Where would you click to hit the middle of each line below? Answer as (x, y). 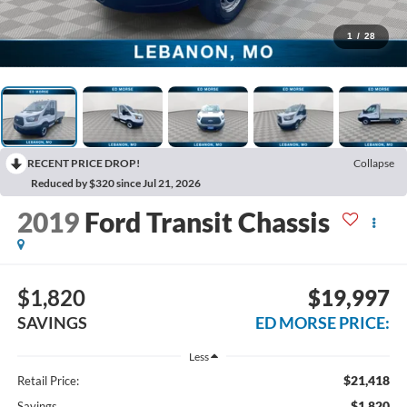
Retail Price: (48, 380)
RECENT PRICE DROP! (84, 164)
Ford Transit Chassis (207, 222)
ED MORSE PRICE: (323, 322)
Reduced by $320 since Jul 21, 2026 (116, 184)
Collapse (374, 164)
